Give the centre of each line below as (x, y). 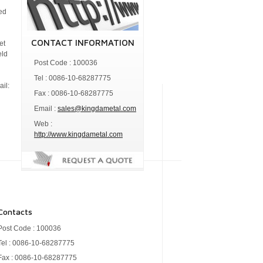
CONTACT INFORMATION (82, 43)
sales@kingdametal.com (97, 109)
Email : (46, 109)
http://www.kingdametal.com (78, 134)
